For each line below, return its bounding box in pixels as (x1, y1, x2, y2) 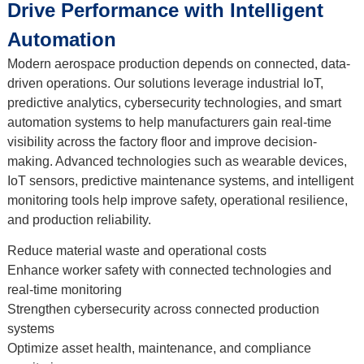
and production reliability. (6, 212, 151, 227)
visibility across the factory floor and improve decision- (6, 134, 317, 149)
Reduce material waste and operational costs (6, 243, 266, 258)
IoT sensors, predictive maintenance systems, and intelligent (6, 173, 353, 188)
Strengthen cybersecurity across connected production (6, 301, 319, 316)
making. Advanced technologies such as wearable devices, (6, 154, 347, 168)
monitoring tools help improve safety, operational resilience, (6, 193, 348, 207)
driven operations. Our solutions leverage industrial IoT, (6, 76, 323, 90)
